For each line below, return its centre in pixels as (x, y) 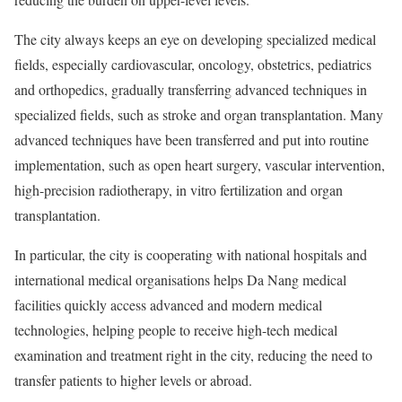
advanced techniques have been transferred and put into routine (192, 140)
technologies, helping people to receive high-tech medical (176, 330)
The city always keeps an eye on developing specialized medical (195, 39)
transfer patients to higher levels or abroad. (133, 380)
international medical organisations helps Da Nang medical (180, 280)
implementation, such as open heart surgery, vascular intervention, (200, 165)
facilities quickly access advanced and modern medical (168, 305)
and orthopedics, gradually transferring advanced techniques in (191, 89)
